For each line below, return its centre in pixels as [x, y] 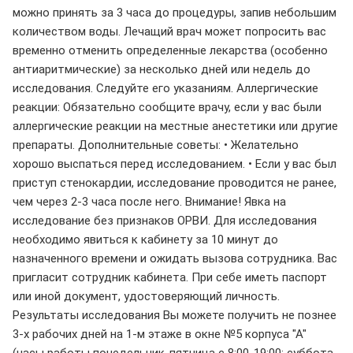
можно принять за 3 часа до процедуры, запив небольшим [175, 12]
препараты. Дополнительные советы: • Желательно [156, 145]
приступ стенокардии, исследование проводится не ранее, [175, 182]
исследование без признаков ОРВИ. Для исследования [165, 220]
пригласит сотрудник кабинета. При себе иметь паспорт [170, 277]
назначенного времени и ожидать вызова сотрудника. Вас [175, 258]
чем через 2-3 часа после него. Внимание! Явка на [149, 201]
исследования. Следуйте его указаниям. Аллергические [165, 88]
